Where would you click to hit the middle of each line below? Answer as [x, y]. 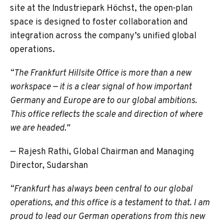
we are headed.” [40, 128]
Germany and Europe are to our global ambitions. [103, 101]
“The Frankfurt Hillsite [53, 73]
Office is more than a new [143, 73]
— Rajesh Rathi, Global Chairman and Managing [102, 152]
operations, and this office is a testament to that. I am [110, 203]
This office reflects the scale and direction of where [106, 115]
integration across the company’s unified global [103, 36]
